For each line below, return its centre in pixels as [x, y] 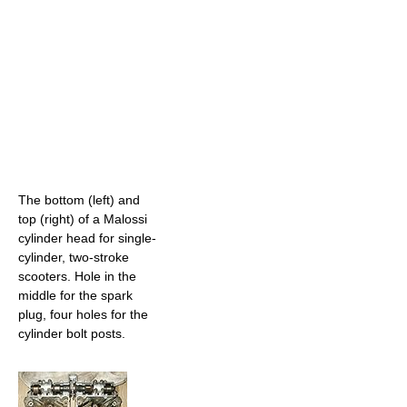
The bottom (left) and [79, 200]
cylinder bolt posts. [72, 334]
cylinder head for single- [87, 238]
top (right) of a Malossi [83, 219]
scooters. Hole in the [77, 277]
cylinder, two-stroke [74, 258]
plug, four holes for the [83, 315]
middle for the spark [75, 296]
